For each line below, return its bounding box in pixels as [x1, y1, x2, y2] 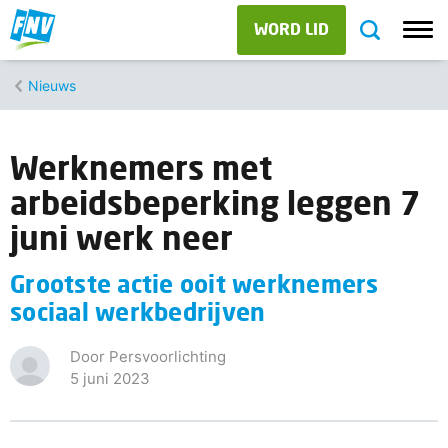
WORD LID [254, 19, 329, 38]
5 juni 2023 [70, 369, 150, 388]
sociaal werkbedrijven [10, 297, 266, 326]
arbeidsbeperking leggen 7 [10, 183, 421, 222]
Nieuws [28, 76, 76, 94]
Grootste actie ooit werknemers [10, 269, 379, 298]
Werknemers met [10, 148, 272, 187]
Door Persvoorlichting [70, 347, 226, 366]
